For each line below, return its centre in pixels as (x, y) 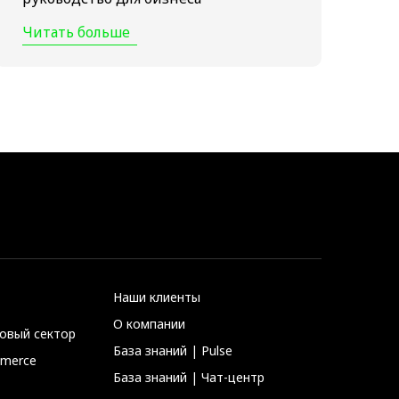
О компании (149, 324)
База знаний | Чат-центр (189, 378)
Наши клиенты (157, 297)
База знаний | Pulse (173, 351)
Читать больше (76, 32)
